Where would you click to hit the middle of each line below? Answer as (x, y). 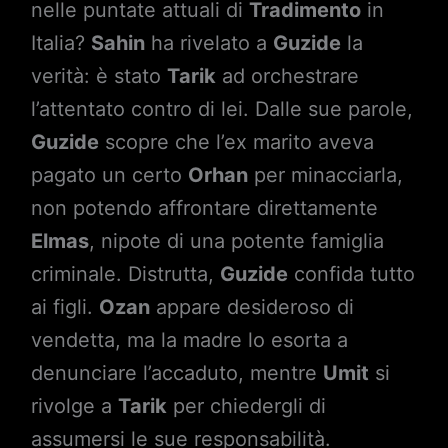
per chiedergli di (246, 406)
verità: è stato (98, 76)
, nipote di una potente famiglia (236, 241)
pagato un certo (109, 175)
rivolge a (74, 406)
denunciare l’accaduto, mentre (176, 373)
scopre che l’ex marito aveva (236, 142)
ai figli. (64, 307)
